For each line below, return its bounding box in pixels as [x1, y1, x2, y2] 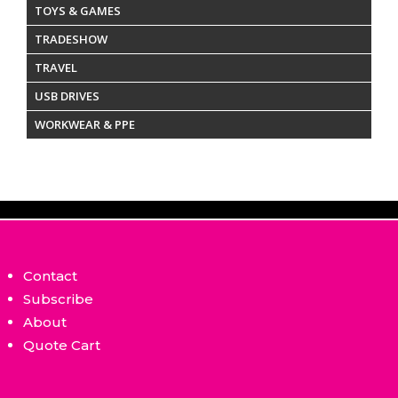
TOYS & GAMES [35, 2, 121, 19]
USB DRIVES [35, 87, 99, 104]
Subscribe [23, 290, 94, 307]
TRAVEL [35, 59, 77, 76]
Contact [23, 267, 78, 284]
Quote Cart [23, 336, 101, 354]
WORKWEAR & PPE [35, 115, 135, 132]
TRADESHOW [35, 30, 107, 47]
